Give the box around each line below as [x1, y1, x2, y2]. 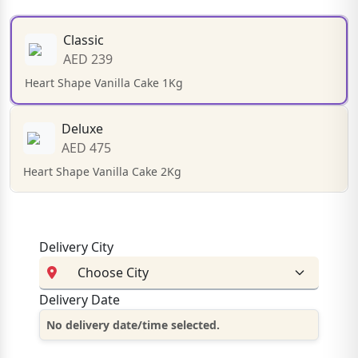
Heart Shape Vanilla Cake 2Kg [23, 163, 181, 179]
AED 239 [63, 50, 113, 68]
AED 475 [62, 138, 111, 157]
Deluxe [62, 119, 103, 137]
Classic [63, 30, 104, 49]
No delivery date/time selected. [46, 316, 220, 332]
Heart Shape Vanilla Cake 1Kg [25, 74, 183, 90]
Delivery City [39, 237, 113, 256]
